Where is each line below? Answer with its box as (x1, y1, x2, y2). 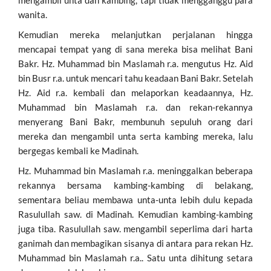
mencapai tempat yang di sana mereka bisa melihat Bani (18, 43, 253, 54)
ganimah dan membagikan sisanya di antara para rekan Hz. (18, 237, 253, 249)
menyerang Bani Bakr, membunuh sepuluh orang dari (18, 116, 253, 127)
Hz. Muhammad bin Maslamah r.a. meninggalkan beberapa (18, 165, 253, 176)
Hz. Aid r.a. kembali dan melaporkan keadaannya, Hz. (18, 87, 253, 98)
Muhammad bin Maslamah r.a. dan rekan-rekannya (18, 101, 253, 113)
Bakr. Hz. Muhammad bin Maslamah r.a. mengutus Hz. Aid (18, 57, 253, 69)
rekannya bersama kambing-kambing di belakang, (18, 179, 253, 191)
